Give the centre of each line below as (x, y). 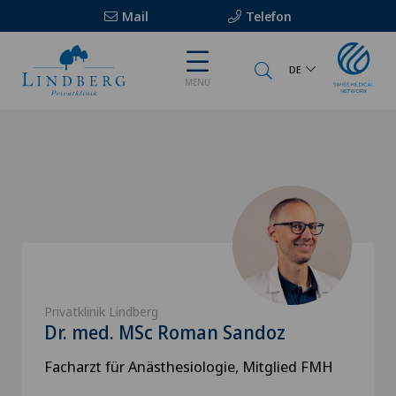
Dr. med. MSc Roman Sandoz (165, 332)
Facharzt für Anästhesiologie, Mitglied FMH (189, 366)
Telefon (269, 16)
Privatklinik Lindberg (101, 311)
